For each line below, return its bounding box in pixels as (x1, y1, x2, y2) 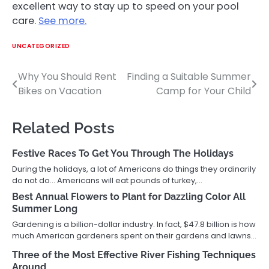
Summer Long (12, 202, 77, 214)
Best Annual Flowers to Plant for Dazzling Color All (12, 190, 246, 202)
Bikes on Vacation (18, 83, 101, 98)
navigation (11, 94, 90, 113)
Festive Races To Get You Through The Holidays (12, 147, 234, 159)
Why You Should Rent (18, 69, 116, 83)
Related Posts (12, 118, 115, 137)
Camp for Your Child (156, 83, 251, 98)
